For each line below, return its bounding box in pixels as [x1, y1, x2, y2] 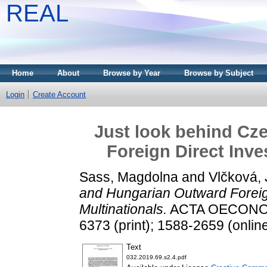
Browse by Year [103, 69, 160, 77]
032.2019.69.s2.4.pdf [126, 254, 187, 261]
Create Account [33, 90, 86, 99]
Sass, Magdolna [79, 169, 178, 185]
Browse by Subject [184, 69, 253, 77]
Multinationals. [79, 201, 167, 217]
